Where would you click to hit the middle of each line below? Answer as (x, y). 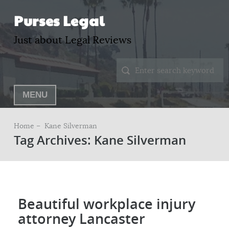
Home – (28, 126)
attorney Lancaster (82, 219)
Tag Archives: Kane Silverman (100, 140)
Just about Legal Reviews (72, 40)
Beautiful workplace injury (107, 204)
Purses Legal (59, 20)
